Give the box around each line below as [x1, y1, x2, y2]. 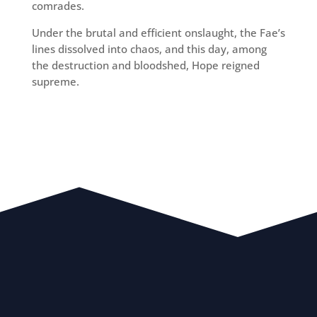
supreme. [31, 74, 79, 89]
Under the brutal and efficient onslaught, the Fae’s [31, 25, 285, 40]
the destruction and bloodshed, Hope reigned [31, 58, 260, 73]
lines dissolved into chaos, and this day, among [31, 42, 267, 57]
